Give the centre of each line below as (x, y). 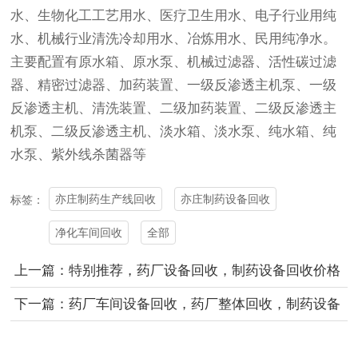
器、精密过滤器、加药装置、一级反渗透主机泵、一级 (174, 85)
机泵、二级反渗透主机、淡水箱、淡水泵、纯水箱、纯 (174, 131)
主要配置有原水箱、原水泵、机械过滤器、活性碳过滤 (174, 62)
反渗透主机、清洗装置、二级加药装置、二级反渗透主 (174, 108)
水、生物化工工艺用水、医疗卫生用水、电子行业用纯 (174, 15)
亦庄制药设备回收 (226, 199)
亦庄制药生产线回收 (106, 199)
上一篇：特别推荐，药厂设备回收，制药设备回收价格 (177, 271)
